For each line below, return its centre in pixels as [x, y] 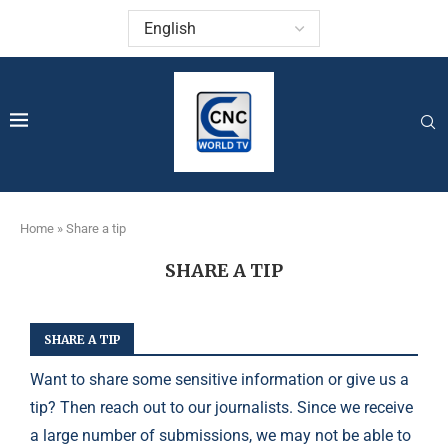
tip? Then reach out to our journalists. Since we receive [221, 407]
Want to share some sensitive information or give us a [219, 379]
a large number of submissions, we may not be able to [220, 435]
